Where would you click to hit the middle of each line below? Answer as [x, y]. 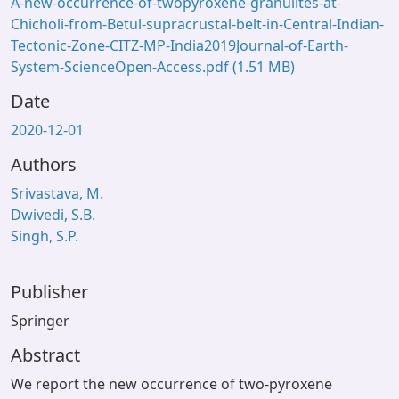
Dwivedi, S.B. [53, 215]
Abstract [45, 355]
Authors [44, 164]
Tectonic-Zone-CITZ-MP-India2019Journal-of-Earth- [179, 45]
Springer [40, 321]
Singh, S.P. [45, 236]
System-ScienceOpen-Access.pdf [122, 67]
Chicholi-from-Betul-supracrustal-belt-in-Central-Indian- [197, 24]
